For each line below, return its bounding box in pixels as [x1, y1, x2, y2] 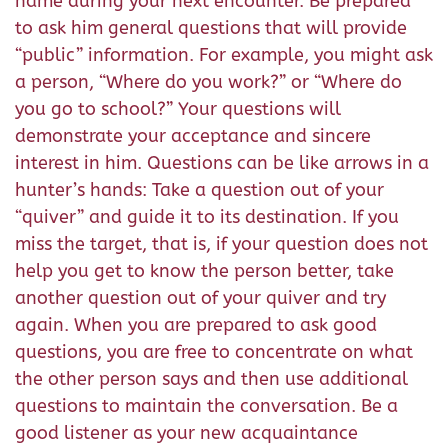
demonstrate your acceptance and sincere [15, 125, 371, 147]
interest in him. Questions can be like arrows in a [15, 152, 429, 174]
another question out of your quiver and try [15, 287, 386, 309]
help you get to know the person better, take [15, 260, 394, 282]
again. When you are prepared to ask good [15, 314, 377, 336]
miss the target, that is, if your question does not [15, 233, 428, 255]
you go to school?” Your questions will [15, 98, 341, 120]
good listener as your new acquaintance [15, 422, 358, 444]
